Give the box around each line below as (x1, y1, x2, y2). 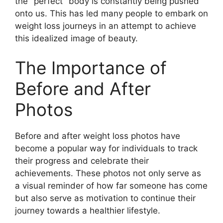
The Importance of (15, 57, 167, 78)
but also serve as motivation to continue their (15, 193, 196, 203)
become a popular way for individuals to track (15, 143, 198, 153)
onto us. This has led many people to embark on (15, 8, 208, 18)
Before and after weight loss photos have (15, 131, 180, 141)
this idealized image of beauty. (15, 33, 138, 43)
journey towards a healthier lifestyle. (15, 206, 160, 216)
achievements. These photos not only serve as (15, 168, 201, 178)
